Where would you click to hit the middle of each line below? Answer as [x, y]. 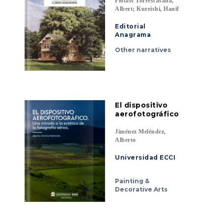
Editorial [130, 27]
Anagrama [133, 35]
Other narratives [143, 50]
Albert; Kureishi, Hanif [147, 9]
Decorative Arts [141, 190]
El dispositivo [141, 105]
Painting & [132, 181]
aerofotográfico [147, 114]
